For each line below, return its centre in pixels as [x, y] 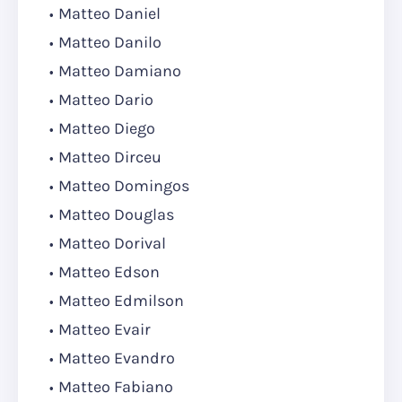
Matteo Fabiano [116, 387]
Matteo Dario [106, 100]
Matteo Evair [105, 330]
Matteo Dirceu [110, 157]
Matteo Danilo [110, 43]
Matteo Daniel [109, 14]
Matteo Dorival [112, 244]
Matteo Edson [109, 272]
